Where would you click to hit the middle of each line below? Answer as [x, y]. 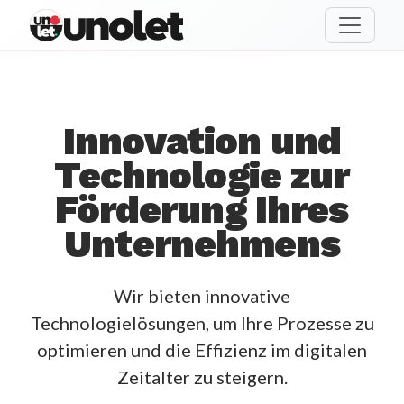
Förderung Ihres [202, 209]
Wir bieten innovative [202, 296]
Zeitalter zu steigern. [202, 377]
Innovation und [202, 141]
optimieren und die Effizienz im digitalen [202, 350]
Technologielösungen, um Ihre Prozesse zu [202, 323]
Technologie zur [202, 175]
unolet [55, 37]
